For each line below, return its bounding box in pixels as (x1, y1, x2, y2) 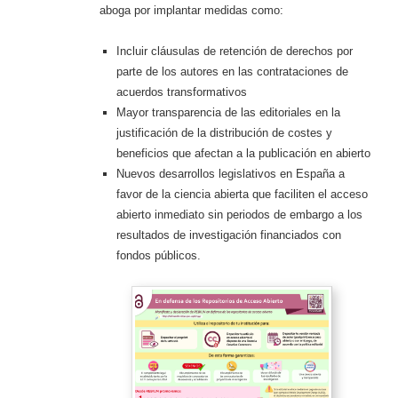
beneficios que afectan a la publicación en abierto (116, 146, 371, 160)
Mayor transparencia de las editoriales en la (116, 105, 341, 119)
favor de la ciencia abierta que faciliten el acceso (116, 187, 369, 201)
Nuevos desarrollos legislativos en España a (116, 166, 346, 180)
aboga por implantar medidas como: (99, 3, 283, 17)
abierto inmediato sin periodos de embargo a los (116, 207, 363, 221)
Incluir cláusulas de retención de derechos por (116, 44, 354, 58)
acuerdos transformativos (116, 84, 248, 99)
